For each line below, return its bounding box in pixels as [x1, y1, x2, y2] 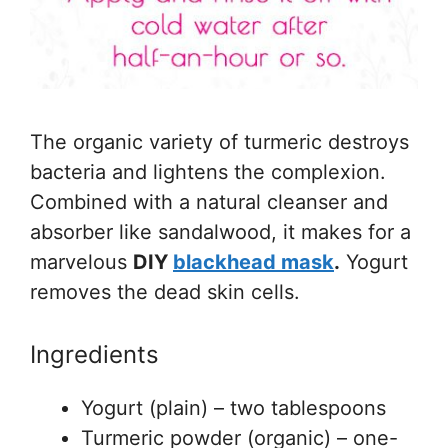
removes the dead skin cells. [30, 279, 300, 304]
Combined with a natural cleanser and [30, 189, 388, 214]
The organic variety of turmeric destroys [30, 129, 409, 154]
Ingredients [30, 339, 159, 369]
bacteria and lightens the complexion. [30, 159, 386, 184]
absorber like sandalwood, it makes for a [30, 219, 411, 244]
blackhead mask [173, 249, 334, 274]
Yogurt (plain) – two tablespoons [81, 395, 386, 420]
